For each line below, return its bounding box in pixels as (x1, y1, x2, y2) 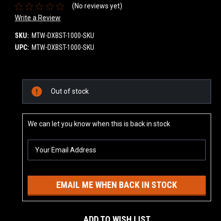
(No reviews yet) (72, 2, 122, 10)
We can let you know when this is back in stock (28, 119, 170, 128)
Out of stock (51, 87, 89, 95)
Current (22, 80, 45, 88)
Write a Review (15, 13, 61, 22)
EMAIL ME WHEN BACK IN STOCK (56, 179, 177, 190)
